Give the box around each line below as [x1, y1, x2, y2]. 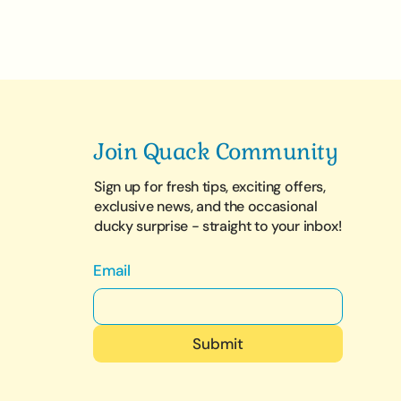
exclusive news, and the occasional [94, 197, 318, 216]
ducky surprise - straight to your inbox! [94, 217, 342, 235]
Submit [192, 334, 244, 354]
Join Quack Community [94, 137, 338, 166]
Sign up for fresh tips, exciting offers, [94, 177, 326, 196]
